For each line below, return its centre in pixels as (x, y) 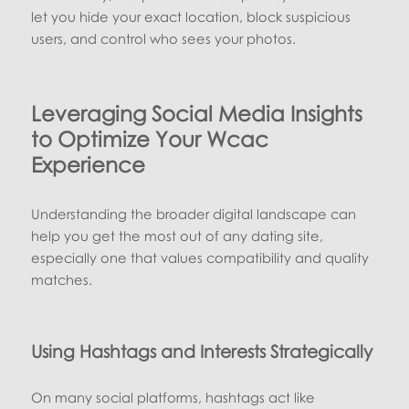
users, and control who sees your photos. (164, 38)
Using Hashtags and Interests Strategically (202, 351)
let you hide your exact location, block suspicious (191, 16)
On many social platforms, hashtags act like (173, 397)
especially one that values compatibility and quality (200, 257)
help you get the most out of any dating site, (178, 235)
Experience (89, 164)
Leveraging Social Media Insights (197, 113)
